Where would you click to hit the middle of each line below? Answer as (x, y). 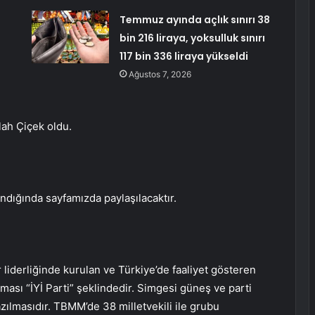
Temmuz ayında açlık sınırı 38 (194, 20)
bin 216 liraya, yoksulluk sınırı (192, 38)
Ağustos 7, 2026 (160, 75)
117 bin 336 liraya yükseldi (184, 57)
